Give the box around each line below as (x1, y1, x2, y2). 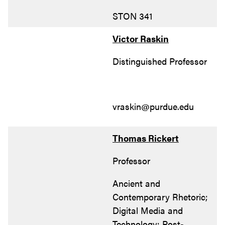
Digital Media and (113, 203, 183, 216)
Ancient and (113, 176, 160, 189)
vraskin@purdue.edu (113, 99, 194, 113)
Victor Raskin (113, 32, 169, 45)
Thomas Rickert (113, 131, 179, 144)
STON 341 (113, 9, 153, 22)
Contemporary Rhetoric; (113, 190, 208, 203)
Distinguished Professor (113, 54, 207, 67)
